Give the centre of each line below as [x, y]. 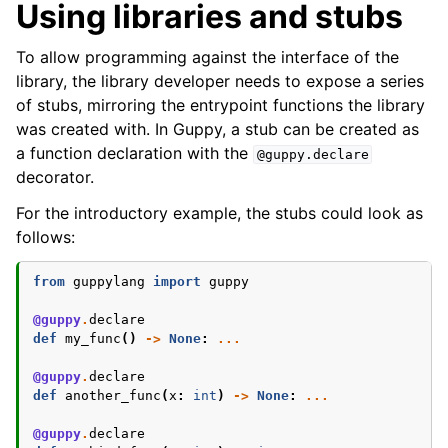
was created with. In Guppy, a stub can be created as [217, 129]
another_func [113, 395]
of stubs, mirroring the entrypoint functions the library [220, 105]
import [177, 281]
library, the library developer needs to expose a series [220, 81]
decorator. [55, 177]
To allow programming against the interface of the [207, 57]
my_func [93, 338]
